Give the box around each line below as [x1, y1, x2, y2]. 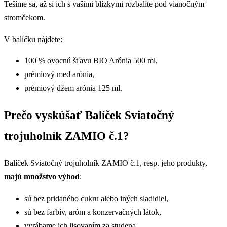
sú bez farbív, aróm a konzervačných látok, [24, 207, 161, 216]
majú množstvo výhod [4, 172, 80, 181]
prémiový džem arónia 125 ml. [24, 84, 122, 93]
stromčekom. [4, 13, 45, 22]
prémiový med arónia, [24, 70, 94, 79]
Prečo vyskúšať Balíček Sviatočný [4, 108, 174, 122]
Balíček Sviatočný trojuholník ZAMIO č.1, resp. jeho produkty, [4, 159, 207, 168]
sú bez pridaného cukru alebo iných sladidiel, [24, 194, 168, 203]
